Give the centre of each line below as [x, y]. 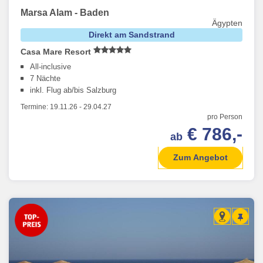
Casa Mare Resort [57, 52]
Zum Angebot [200, 158]
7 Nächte [45, 79]
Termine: [35, 107]
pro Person [225, 117]
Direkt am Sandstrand [131, 35]
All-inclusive [50, 67]
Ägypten [227, 23]
